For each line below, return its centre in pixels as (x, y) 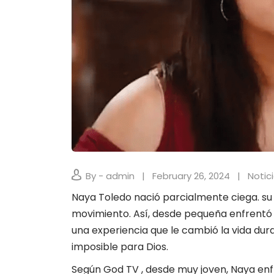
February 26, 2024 (191, 176)
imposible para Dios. (120, 247)
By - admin (110, 176)
